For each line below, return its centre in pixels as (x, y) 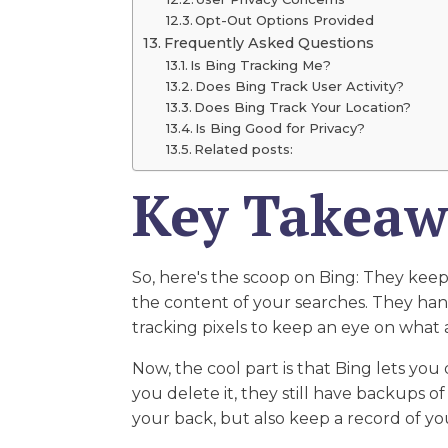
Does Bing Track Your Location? (303, 107)
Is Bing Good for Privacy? (280, 128)
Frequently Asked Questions (268, 43)
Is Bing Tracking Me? (261, 65)
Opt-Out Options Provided (285, 20)
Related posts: (244, 149)
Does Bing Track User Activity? (300, 86)
